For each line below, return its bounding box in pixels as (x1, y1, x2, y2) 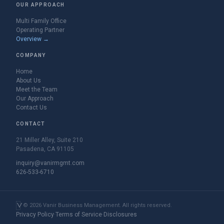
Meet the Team (16, 86, 57, 93)
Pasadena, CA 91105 (16, 145, 74, 152)
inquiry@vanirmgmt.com (16, 159, 84, 166)
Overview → (16, 35, 49, 42)
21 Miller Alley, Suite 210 (16, 136, 83, 143)
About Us (16, 77, 41, 84)
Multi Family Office (16, 17, 66, 24)
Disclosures (103, 211, 137, 218)
